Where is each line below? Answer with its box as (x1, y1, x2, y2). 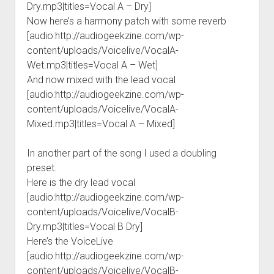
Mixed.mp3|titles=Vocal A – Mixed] (26, 117, 175, 130)
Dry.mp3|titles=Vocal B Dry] (26, 220, 143, 232)
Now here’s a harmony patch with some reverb (26, 15, 226, 27)
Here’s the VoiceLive (26, 235, 113, 247)
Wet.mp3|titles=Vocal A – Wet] (26, 59, 158, 71)
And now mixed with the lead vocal (26, 73, 176, 86)
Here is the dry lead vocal (26, 176, 135, 188)
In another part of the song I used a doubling (26, 147, 217, 159)
